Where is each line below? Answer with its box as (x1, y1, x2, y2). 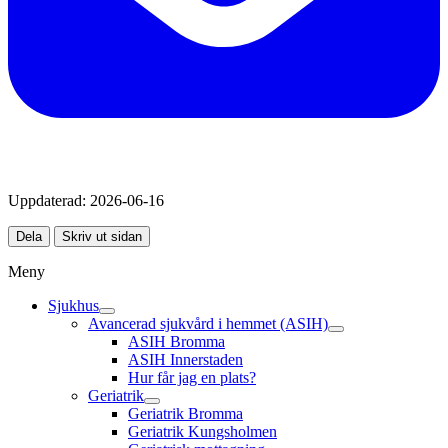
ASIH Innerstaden (128, 351, 243, 369)
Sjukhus (48, 297, 99, 315)
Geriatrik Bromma (128, 405, 243, 423)
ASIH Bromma (128, 333, 225, 351)
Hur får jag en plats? (128, 369, 256, 387)
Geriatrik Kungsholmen (128, 423, 277, 441)
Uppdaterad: (8, 192, 86, 210)
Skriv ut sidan (62, 229, 142, 245)
